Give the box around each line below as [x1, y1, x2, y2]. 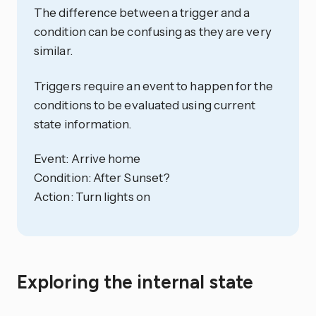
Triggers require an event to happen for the [34, 78, 273, 93]
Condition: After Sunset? [34, 170, 171, 186]
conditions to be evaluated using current [34, 97, 256, 112]
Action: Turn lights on [34, 189, 150, 205]
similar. [34, 42, 73, 58]
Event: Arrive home [34, 151, 141, 166]
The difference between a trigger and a [34, 4, 250, 20]
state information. [34, 116, 132, 131]
